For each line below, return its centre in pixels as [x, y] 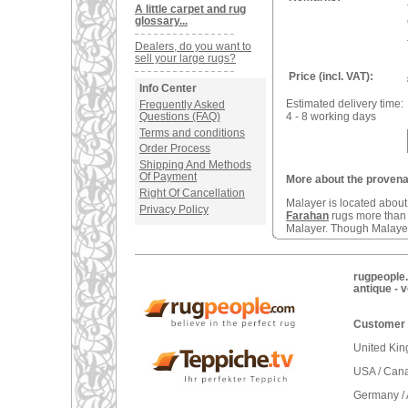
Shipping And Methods [195, 165]
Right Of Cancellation [192, 193]
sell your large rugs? [185, 58]
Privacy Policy [174, 209]
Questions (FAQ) [180, 116]
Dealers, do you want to [193, 46]
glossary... [161, 21]
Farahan [307, 216]
